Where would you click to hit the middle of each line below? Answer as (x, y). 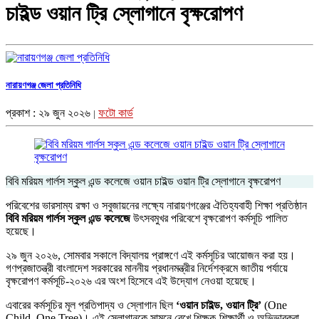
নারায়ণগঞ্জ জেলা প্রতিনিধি (43, 85)
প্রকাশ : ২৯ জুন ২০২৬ (48, 113)
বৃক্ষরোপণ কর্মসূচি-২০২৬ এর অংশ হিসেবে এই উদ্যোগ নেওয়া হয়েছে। (131, 281)
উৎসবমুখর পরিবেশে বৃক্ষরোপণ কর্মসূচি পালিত (210, 219)
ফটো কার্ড (116, 113)
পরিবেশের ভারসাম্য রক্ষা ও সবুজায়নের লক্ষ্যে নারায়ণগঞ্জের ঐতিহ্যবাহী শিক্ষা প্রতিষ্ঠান (156, 206)
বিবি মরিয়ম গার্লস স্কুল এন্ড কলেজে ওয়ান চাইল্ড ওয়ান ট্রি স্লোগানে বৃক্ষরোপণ (143, 182)
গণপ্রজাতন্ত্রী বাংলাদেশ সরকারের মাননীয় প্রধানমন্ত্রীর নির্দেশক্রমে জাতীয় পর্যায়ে (147, 268)
